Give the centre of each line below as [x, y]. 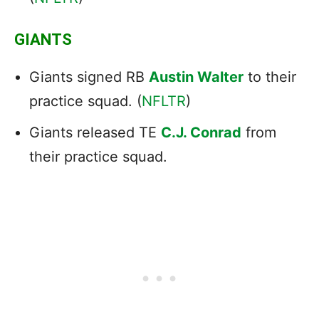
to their [270, 77]
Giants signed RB [89, 77]
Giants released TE [95, 132]
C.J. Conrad [201, 132]
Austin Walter [196, 77]
